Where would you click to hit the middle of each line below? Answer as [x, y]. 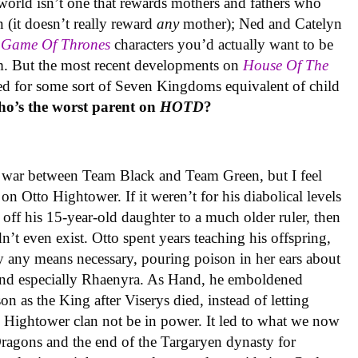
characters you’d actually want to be [222, 45]
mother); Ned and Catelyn [261, 24]
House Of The [286, 66]
